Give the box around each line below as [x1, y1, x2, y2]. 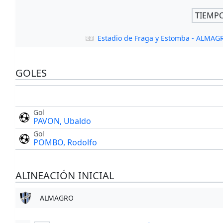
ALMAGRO [39, 193, 74, 203]
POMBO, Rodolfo [33, 137, 97, 148]
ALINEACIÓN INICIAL [15, 169, 114, 183]
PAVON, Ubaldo [33, 115, 91, 127]
